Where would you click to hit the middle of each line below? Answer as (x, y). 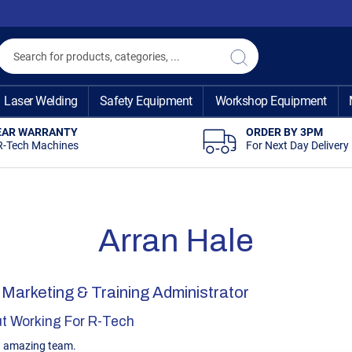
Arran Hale (176, 241)
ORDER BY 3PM (284, 132)
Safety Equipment (146, 101)
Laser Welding (41, 101)
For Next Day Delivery (297, 145)
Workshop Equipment (271, 101)
